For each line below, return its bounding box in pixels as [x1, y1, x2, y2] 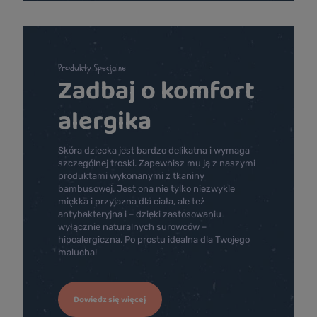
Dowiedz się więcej [74, 293, 146, 306]
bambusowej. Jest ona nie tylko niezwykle [58, 183, 235, 195]
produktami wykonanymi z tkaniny [58, 171, 204, 182]
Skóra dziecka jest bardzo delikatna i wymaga [58, 145, 250, 156]
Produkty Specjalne [58, 62, 126, 75]
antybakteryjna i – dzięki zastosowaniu [58, 209, 221, 220]
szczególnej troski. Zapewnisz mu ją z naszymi [58, 158, 255, 169]
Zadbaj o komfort [58, 71, 255, 109]
